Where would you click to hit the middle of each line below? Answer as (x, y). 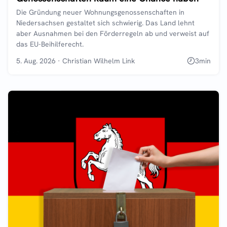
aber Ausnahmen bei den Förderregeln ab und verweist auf (113, 33)
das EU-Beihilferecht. (50, 44)
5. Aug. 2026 (36, 61)
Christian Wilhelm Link (99, 61)
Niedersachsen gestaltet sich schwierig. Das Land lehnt (105, 23)
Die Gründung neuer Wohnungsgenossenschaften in (100, 12)
